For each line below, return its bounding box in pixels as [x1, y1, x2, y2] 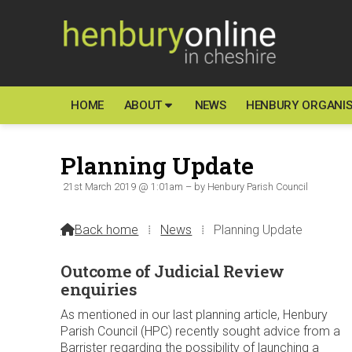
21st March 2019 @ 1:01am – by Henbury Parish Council [62, 180, 308, 192]
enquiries [60, 277, 137, 300]
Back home [75, 222, 139, 237]
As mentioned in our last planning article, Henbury [60, 307, 328, 323]
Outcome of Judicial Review [60, 259, 284, 282]
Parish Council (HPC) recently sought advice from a [60, 324, 341, 339]
